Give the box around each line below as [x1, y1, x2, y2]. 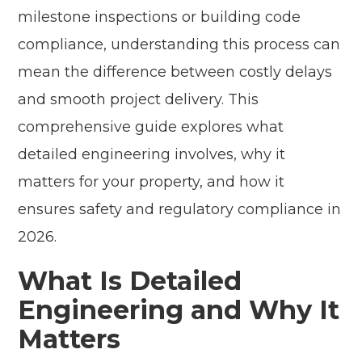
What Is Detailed [18, 265, 242, 297]
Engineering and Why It [18, 294, 340, 326]
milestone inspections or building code [18, 8, 301, 27]
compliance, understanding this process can [18, 36, 341, 54]
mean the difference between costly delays [18, 63, 333, 82]
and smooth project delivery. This [18, 90, 259, 109]
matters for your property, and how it [18, 173, 285, 192]
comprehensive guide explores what [18, 118, 284, 137]
